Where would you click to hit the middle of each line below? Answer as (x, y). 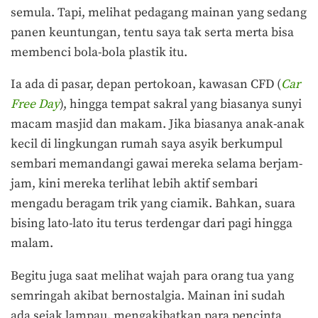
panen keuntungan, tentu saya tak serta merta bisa (152, 32)
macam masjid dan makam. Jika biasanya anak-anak (158, 125)
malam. (32, 244)
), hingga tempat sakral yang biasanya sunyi (181, 105)
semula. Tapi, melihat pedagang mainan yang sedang (159, 12)
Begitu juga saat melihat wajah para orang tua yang (152, 276)
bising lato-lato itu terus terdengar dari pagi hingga (152, 224)
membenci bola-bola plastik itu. (100, 52)
